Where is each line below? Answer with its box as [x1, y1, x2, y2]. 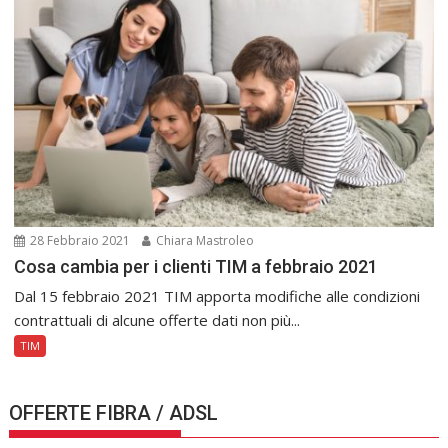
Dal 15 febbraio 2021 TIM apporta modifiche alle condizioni [14, 286, 421, 307]
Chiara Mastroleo [153, 232, 255, 250]
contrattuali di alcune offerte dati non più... [14, 310, 301, 331]
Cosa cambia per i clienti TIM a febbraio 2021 [14, 256, 379, 278]
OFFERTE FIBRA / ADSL [9, 401, 219, 426]
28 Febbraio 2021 [27, 232, 131, 250]
